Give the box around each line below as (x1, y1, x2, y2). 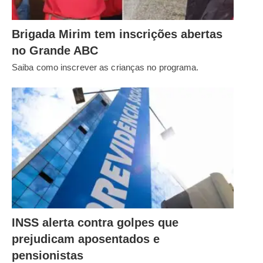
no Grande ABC (12, 44, 98, 58)
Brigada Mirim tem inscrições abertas (12, 28, 222, 41)
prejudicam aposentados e (12, 232, 160, 245)
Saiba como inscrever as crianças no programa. (12, 62, 199, 73)
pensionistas (12, 248, 83, 262)
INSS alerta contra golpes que (12, 215, 178, 229)
